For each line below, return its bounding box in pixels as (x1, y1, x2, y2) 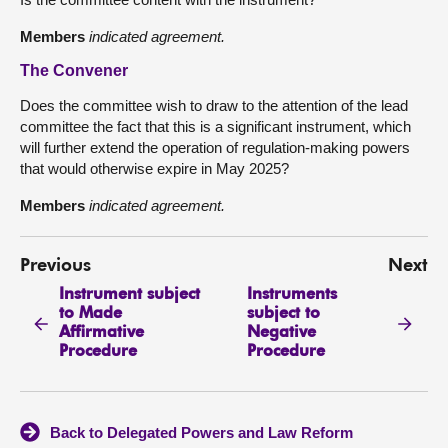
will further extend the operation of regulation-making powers (20, 139, 410, 156)
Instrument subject (59, 286, 201, 303)
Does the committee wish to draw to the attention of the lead (20, 97, 408, 114)
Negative (246, 324, 316, 341)
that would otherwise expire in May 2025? (20, 160, 289, 177)
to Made (59, 305, 123, 322)
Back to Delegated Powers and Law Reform (50, 424, 353, 442)
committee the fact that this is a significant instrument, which (20, 118, 411, 135)
